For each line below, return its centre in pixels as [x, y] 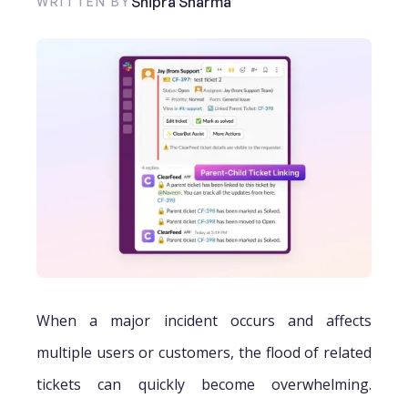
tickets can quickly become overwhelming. [204, 384]
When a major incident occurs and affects [204, 320]
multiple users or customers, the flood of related [204, 352]
